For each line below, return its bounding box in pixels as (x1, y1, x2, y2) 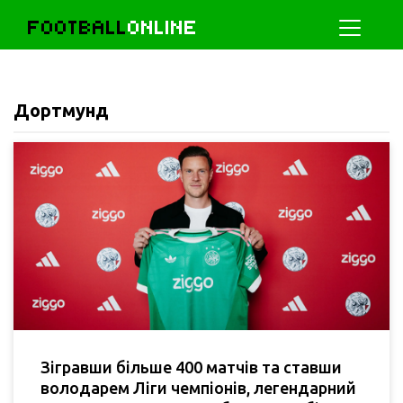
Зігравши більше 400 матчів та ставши (40, 358, 342, 376)
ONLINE (128, 15, 198, 40)
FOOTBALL (28, 15, 128, 40)
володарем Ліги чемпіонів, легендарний (40, 379, 356, 397)
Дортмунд (13, 100, 109, 121)
